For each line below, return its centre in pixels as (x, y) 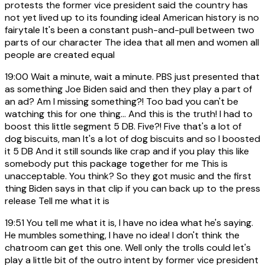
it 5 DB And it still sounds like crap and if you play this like (127, 151)
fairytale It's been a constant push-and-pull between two (130, 30)
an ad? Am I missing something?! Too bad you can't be (122, 101)
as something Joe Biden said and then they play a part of (128, 89)
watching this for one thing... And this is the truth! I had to (129, 114)
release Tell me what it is (57, 201)
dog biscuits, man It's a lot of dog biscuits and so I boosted (132, 138)
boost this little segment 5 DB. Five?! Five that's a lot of (123, 126)
